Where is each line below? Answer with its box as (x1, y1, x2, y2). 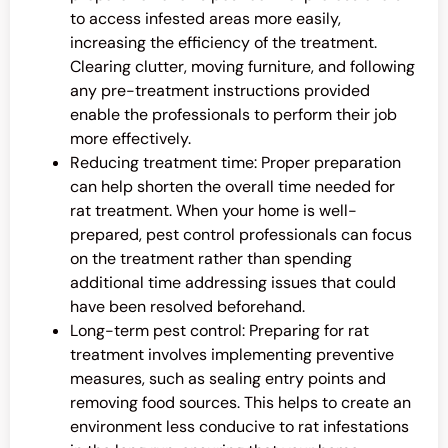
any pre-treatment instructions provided (70, 80, 370, 102)
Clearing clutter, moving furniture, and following (70, 56, 415, 78)
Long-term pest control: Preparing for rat (70, 320, 369, 342)
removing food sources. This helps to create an (70, 392, 411, 414)
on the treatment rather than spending (70, 248, 352, 270)
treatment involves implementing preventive (70, 344, 394, 366)
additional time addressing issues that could (70, 272, 396, 294)
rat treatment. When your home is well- (70, 200, 357, 222)
